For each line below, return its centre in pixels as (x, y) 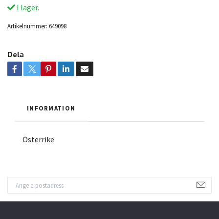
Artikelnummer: (27, 26)
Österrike (38, 139)
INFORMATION (51, 108)
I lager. (27, 7)
